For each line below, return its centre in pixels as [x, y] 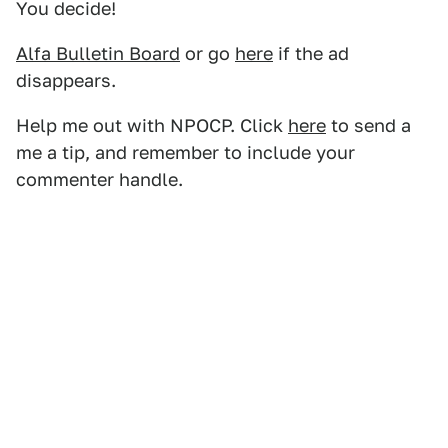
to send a [368, 125]
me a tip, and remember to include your [185, 152]
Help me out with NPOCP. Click [152, 125]
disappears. [66, 80]
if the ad [311, 53]
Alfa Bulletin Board [98, 53]
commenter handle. [99, 179]
